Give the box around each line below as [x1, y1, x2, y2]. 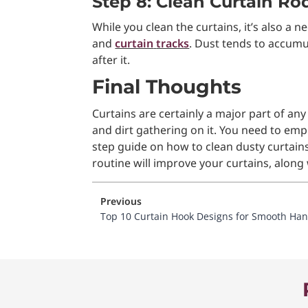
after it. [92, 52, 131, 67]
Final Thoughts [92, 74, 242, 98]
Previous [100, 194, 142, 208]
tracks [156, 35, 190, 51]
